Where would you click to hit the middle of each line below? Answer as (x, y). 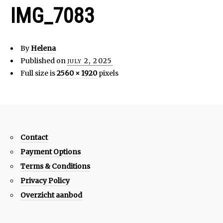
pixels (108, 73)
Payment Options (51, 152)
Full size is (39, 73)
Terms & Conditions (55, 166)
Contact (34, 137)
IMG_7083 (53, 15)
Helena (43, 48)
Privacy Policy (45, 180)
